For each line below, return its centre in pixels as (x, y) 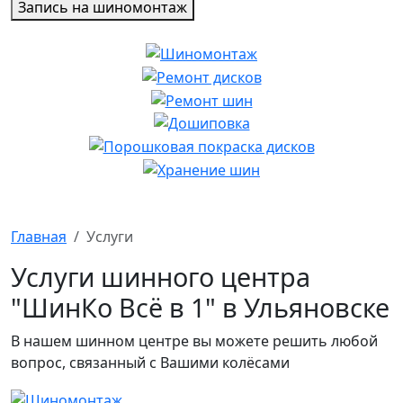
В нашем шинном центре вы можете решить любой (194, 341)
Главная (39, 237)
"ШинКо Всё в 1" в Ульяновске (200, 308)
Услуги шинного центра (161, 277)
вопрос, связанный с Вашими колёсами (150, 363)
